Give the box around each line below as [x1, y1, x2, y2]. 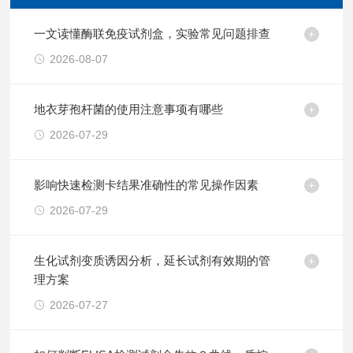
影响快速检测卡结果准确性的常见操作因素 [34, 178, 259, 191]
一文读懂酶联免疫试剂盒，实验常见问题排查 [34, 27, 271, 40]
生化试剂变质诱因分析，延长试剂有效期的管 [34, 254, 271, 267]
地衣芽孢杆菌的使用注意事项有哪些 [34, 102, 224, 116]
